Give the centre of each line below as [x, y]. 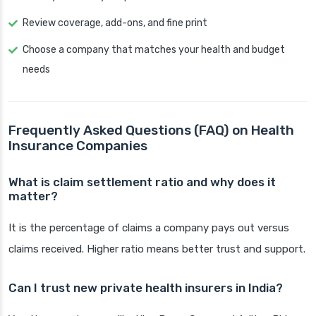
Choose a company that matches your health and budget [154, 50]
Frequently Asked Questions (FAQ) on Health [151, 130]
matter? [33, 196]
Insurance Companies [78, 146]
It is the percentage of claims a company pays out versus [149, 228]
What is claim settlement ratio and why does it [142, 182]
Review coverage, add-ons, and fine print [115, 23]
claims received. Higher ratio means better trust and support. [157, 249]
